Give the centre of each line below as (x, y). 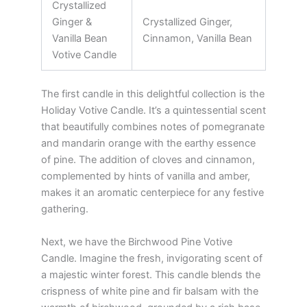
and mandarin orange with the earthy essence (148, 144)
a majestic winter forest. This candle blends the (151, 274)
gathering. (65, 209)
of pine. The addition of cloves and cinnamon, (148, 160)
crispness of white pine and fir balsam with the (150, 291)
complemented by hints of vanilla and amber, (146, 176)
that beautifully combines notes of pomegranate (153, 127)
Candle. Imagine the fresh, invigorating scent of (152, 258)
